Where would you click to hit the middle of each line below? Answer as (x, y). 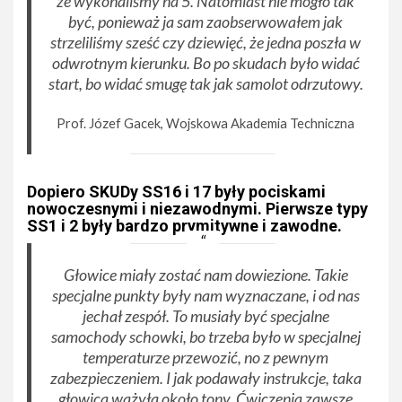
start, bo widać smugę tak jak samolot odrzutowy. (205, 84)
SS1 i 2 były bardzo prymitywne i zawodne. (184, 225)
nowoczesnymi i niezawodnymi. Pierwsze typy (197, 208)
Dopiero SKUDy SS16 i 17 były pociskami (176, 191)
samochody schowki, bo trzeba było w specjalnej (205, 336)
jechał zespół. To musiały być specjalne (205, 315)
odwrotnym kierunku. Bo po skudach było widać (205, 63)
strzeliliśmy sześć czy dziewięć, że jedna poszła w (206, 43)
